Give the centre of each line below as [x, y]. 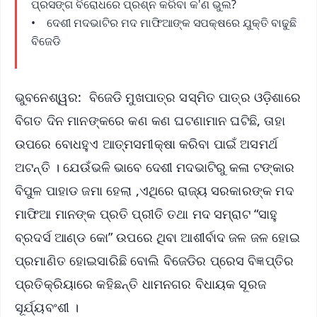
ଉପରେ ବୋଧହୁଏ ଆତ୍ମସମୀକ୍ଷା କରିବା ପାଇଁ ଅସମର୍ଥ [146, 143]
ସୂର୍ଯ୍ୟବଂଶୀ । [49, 307]
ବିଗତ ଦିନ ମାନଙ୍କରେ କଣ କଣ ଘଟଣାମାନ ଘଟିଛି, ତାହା [150, 120]
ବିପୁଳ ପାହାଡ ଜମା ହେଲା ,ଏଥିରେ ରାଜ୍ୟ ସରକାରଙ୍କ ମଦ [154, 190]
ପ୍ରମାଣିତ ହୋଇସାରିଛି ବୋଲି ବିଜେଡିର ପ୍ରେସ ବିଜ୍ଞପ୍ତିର [155, 260]
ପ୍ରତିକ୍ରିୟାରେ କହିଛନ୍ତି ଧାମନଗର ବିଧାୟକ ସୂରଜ [141, 283]
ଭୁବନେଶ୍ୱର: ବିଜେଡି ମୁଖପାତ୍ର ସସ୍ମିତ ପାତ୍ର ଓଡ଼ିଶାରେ [158, 97]
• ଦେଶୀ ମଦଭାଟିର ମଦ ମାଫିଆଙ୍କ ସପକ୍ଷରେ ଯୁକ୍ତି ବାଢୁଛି [164, 22]
